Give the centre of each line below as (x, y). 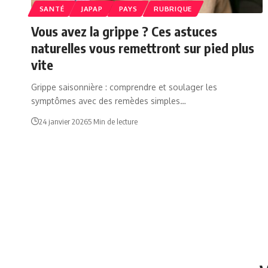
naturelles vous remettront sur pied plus (143, 48)
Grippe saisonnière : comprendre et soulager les (124, 87)
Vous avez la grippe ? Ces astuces (124, 31)
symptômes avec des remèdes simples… (109, 100)
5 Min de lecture (113, 121)
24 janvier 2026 (63, 121)
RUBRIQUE (173, 8)
